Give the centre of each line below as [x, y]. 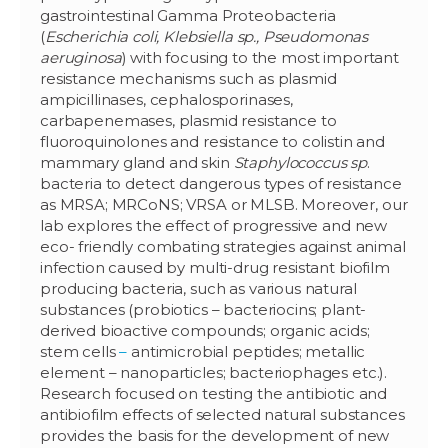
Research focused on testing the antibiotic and [214, 393]
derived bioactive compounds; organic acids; [205, 330]
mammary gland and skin [137, 162]
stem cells [80, 351]
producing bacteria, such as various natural [198, 288]
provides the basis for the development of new [215, 435]
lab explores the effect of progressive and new [214, 225]
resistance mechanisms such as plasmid [188, 78]
